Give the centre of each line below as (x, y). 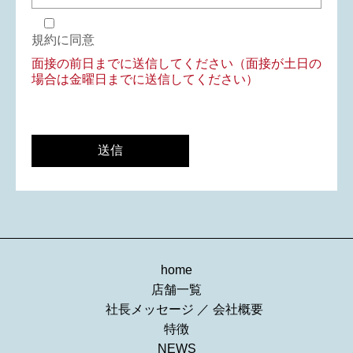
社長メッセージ (150, 310)
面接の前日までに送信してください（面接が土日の (176, 64)
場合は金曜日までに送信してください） (145, 80)
